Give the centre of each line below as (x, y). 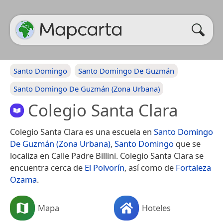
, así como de (150, 167)
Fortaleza (193, 167)
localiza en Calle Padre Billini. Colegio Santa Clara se (107, 155)
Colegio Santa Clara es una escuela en (82, 131)
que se (187, 143)
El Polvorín (105, 167)
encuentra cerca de (47, 167)
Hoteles (156, 208)
